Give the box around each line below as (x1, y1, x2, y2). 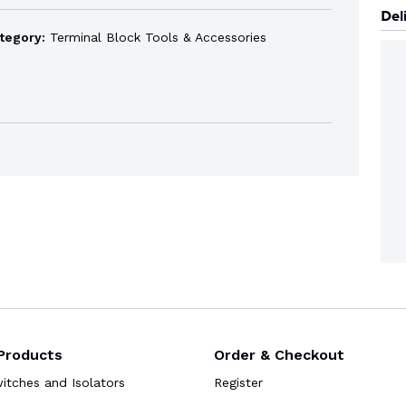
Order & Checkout (214, 346, 344, 364)
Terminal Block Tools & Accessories (44, 29, 266, 44)
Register (214, 375, 263, 391)
